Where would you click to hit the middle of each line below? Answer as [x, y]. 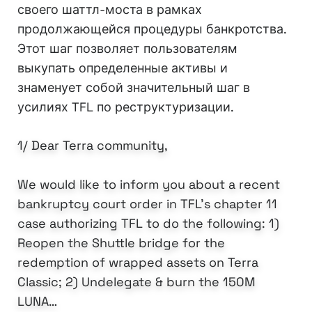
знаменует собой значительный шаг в [134, 88]
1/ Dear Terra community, [93, 146]
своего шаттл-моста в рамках [110, 10]
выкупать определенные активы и [123, 68]
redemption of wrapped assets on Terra [138, 263]
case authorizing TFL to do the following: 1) [148, 224]
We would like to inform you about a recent [149, 185]
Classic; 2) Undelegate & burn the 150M [136, 282]
